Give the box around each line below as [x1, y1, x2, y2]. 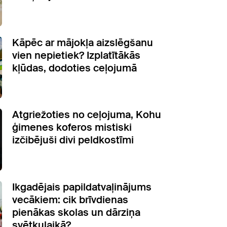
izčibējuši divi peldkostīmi [12, 133, 134, 147]
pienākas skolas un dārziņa [12, 205, 140, 219]
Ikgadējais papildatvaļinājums [12, 180, 152, 194]
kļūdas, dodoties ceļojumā [12, 61, 137, 74]
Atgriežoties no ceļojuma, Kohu [12, 108, 161, 122]
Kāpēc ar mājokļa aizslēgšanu [12, 35, 153, 49]
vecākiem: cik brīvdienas [12, 193, 128, 206]
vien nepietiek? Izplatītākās [12, 48, 140, 62]
